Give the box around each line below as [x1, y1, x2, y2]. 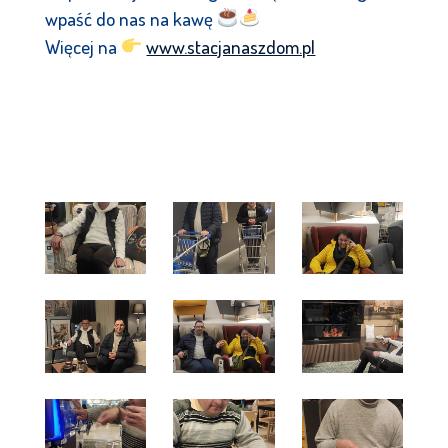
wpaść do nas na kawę [44, 5, 217, 31]
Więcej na [44, 33, 121, 59]
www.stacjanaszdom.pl [146, 33, 316, 59]
